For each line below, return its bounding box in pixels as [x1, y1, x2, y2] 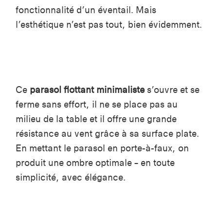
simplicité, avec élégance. [16, 171, 126, 183]
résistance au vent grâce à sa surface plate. [16, 127, 199, 139]
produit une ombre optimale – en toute [16, 157, 175, 168]
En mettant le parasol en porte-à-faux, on [16, 142, 189, 154]
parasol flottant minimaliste [30, 84, 145, 95]
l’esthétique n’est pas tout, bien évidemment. [16, 18, 202, 30]
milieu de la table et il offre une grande [16, 113, 177, 125]
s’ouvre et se [145, 84, 200, 95]
